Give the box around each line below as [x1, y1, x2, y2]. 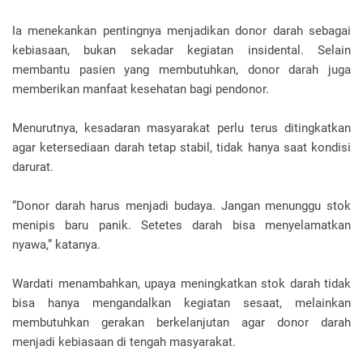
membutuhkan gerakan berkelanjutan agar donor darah [12, 315, 351, 330]
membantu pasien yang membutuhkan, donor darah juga [12, 62, 351, 77]
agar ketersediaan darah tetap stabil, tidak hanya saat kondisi [12, 140, 351, 155]
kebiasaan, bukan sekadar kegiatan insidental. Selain [12, 43, 351, 58]
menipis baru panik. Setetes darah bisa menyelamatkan [12, 218, 351, 233]
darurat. [12, 160, 53, 174]
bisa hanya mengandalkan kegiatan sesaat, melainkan [12, 296, 351, 310]
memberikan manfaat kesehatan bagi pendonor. [12, 82, 269, 96]
